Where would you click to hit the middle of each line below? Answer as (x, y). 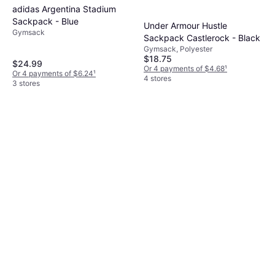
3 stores (26, 83)
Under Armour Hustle (185, 25)
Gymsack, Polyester (178, 48)
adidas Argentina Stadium (64, 9)
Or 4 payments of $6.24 (53, 73)
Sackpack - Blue (45, 21)
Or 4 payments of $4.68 (184, 68)
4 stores (157, 78)
